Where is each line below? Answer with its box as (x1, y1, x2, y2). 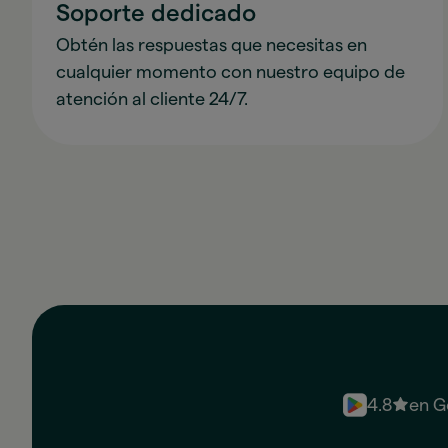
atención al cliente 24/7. (56, 89, 248, 108)
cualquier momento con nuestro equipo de (56, 62, 405, 81)
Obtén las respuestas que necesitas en (56, 35, 367, 54)
